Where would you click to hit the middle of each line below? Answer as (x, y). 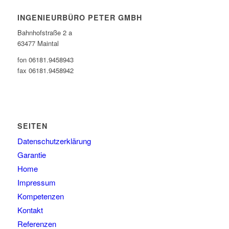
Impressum (36, 182)
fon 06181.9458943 (45, 60)
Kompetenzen (40, 196)
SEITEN (32, 126)
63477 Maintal (38, 43)
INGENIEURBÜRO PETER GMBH (79, 17)
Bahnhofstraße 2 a (44, 33)
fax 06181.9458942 (45, 71)
